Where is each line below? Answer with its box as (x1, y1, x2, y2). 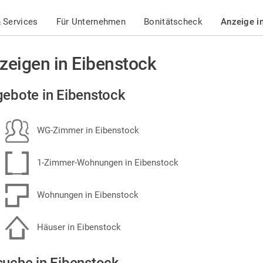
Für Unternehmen (56, 16, 126, 27)
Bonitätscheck (144, 16, 203, 27)
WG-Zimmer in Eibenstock (35, 124, 139, 136)
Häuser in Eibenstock (35, 221, 121, 232)
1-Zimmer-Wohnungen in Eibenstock (35, 157, 178, 168)
